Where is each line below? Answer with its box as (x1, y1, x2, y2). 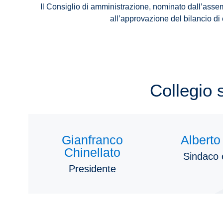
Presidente (68, 163, 116, 175)
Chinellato (64, 145, 120, 160)
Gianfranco (61, 133, 123, 147)
